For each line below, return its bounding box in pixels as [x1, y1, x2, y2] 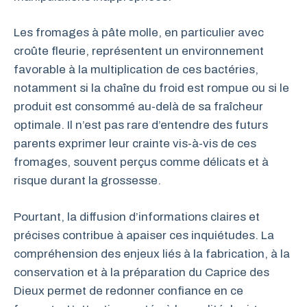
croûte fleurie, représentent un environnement [14, 45, 264, 58]
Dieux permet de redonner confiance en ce [14, 284, 243, 297]
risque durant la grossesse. [14, 174, 161, 187]
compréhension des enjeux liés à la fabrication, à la [14, 247, 290, 260]
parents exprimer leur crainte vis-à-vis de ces [14, 137, 256, 150]
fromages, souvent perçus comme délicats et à [14, 156, 269, 169]
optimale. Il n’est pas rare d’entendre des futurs [14, 119, 268, 132]
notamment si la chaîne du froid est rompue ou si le [14, 82, 289, 95]
